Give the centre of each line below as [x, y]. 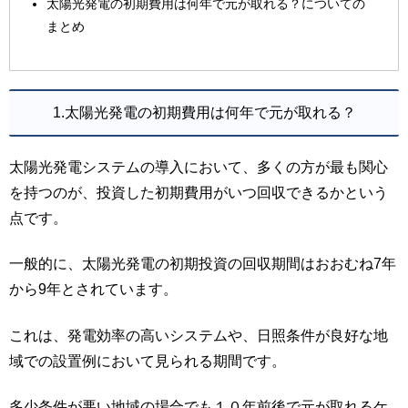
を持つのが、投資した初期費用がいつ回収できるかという [199, 192]
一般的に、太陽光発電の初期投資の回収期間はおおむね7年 [203, 264]
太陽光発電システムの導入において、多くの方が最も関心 [199, 167]
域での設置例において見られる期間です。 [148, 361]
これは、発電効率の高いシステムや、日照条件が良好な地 [199, 335]
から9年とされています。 [93, 290]
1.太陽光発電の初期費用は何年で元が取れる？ [204, 112]
